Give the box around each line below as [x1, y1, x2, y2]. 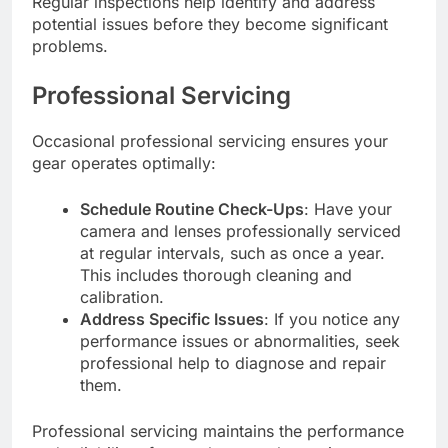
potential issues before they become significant [32, 13, 388, 34]
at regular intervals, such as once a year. [80, 242, 385, 263]
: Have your [304, 198, 392, 219]
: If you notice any [264, 308, 400, 329]
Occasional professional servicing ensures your [32, 130, 388, 151]
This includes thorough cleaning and [80, 264, 352, 285]
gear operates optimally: [32, 152, 216, 173]
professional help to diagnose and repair [80, 352, 386, 373]
